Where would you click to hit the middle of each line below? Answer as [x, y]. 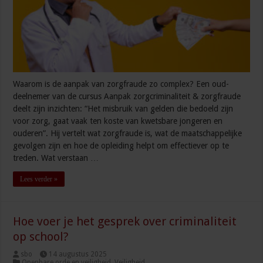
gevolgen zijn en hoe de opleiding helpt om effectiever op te [121, 146]
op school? [41, 237]
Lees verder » [39, 179]
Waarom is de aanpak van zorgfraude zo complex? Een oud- [121, 84]
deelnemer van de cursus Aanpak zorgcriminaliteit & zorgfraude [127, 97]
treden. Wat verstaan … [56, 158]
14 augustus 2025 [78, 254]
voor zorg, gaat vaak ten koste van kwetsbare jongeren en [118, 121]
